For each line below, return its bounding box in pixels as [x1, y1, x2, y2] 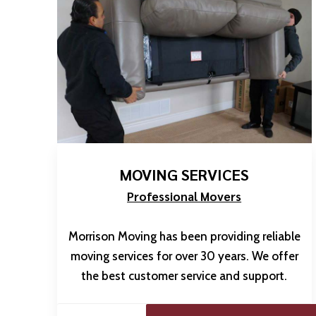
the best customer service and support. [81, 268, 288, 283]
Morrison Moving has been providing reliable [68, 229, 300, 243]
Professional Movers [127, 188, 242, 204]
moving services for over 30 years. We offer [70, 248, 298, 263]
